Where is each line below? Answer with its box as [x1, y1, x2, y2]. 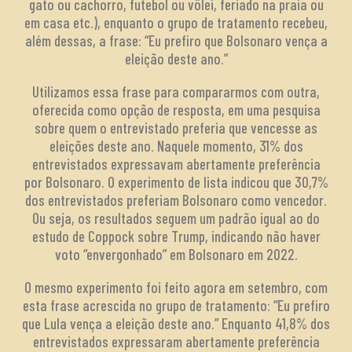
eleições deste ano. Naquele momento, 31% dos [49, 137, 303, 156]
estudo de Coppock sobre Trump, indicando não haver [31, 227, 321, 246]
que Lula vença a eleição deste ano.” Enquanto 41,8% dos [22, 314, 330, 333]
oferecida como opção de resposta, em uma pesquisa [31, 101, 321, 119]
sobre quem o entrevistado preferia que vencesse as [35, 119, 317, 137]
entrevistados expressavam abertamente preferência [31, 155, 321, 174]
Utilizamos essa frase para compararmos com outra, [32, 82, 320, 101]
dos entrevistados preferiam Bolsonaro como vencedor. [25, 191, 327, 210]
